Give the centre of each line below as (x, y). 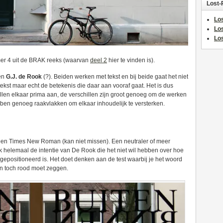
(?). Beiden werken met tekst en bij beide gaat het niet (116, 77)
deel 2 (99, 60)
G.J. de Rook (25, 77)
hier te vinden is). (131, 60)
